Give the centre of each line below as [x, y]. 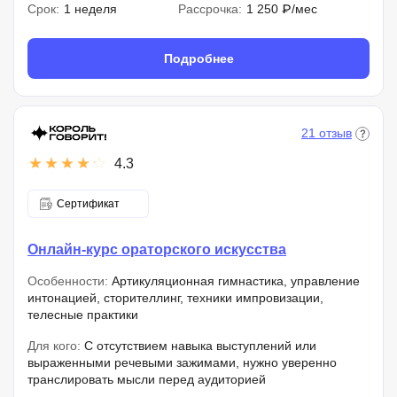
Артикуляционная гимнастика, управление [234, 281]
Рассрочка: [210, 9]
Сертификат [88, 204]
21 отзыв [327, 133]
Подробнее [198, 58]
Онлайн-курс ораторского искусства [157, 249]
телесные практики [83, 315]
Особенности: [68, 281]
